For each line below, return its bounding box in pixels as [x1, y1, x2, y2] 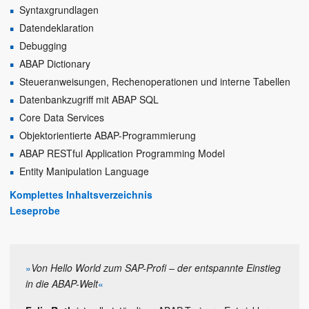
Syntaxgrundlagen [19, 2, 99, 17]
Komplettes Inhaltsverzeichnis [10, 187, 152, 201]
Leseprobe [10, 203, 60, 217]
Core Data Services [19, 110, 104, 124]
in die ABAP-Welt [26, 276, 98, 290]
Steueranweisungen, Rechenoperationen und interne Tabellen [19, 74, 290, 88]
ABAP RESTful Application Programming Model [19, 146, 225, 160]
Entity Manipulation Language [19, 163, 149, 178]
